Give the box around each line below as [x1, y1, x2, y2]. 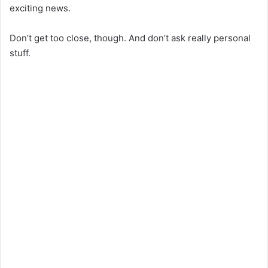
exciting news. [10, 2, 71, 14]
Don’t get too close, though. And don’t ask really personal [10, 32, 251, 44]
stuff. [10, 47, 31, 59]
